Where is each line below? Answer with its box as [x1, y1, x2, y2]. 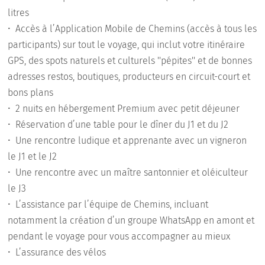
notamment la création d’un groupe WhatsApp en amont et [8, 215, 255, 227]
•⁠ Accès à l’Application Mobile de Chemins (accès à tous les [8, 23, 257, 35]
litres [8, 7, 30, 19]
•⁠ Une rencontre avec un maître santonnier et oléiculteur [8, 167, 248, 179]
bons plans [8, 87, 54, 99]
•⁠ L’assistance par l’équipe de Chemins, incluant [8, 199, 209, 211]
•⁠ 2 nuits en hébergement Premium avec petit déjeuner [8, 103, 240, 115]
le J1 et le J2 [8, 151, 57, 163]
